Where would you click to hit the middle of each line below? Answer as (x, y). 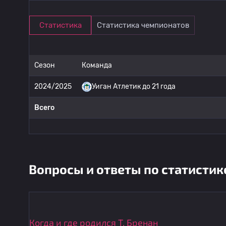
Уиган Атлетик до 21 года (134, 87)
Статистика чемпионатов (143, 25)
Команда (97, 65)
